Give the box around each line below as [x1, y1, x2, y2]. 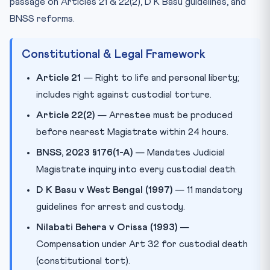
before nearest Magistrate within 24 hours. [36, 127, 228, 137]
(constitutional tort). [36, 256, 130, 266]
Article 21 [36, 73, 81, 83]
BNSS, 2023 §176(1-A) [36, 148, 133, 158]
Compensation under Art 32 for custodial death [36, 239, 248, 250]
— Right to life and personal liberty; [81, 73, 239, 83]
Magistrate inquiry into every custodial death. [36, 165, 237, 175]
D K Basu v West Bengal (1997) [36, 185, 172, 195]
